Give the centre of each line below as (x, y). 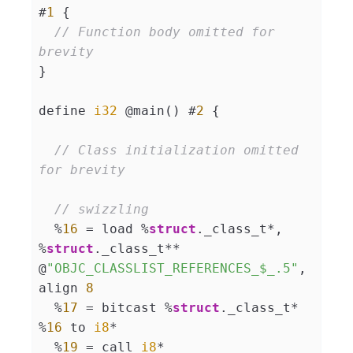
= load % (113, 229)
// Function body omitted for (169, 32)
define (66, 111)
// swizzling (102, 210)
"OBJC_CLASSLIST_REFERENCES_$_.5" (173, 269)
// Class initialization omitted (180, 150)
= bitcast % (125, 308)
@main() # (157, 111)
